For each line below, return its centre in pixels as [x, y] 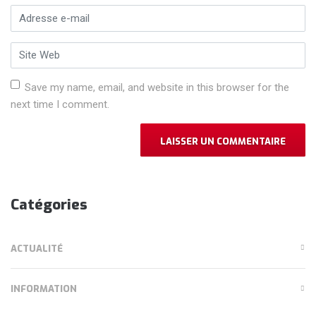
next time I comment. [60, 104]
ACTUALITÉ [37, 248]
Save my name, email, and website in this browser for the [157, 87]
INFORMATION [44, 289]
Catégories [49, 205]
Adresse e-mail [47, 13]
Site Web [30, 50]
